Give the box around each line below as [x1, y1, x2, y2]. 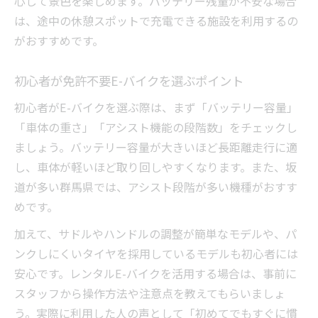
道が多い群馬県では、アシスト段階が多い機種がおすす [14, 178, 297, 196]
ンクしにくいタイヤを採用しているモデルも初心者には [14, 245, 298, 263]
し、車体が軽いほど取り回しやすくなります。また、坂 [14, 158, 297, 176]
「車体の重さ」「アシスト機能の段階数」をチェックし [14, 119, 297, 136]
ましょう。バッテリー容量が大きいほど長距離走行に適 [14, 138, 297, 156]
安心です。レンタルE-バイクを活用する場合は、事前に [14, 265, 297, 283]
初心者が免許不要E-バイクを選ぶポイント [14, 72, 243, 90]
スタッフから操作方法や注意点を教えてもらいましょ [14, 285, 285, 302]
